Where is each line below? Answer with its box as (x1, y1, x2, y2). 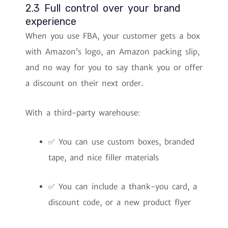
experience (25, 15, 76, 28)
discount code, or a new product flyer (48, 197, 191, 208)
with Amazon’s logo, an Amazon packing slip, (25, 47, 199, 57)
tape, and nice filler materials (48, 152, 159, 162)
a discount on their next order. (25, 78, 143, 89)
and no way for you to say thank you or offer (25, 63, 203, 73)
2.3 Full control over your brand (25, 2, 181, 15)
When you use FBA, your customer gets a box (25, 31, 200, 41)
